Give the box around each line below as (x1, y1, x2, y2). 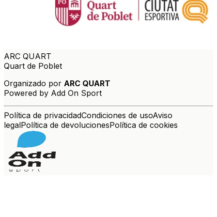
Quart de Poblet (4, 61, 62, 71)
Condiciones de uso (81, 110, 153, 121)
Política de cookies (109, 120, 178, 130)
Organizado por (4, 78, 62, 89)
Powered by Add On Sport (4, 88, 102, 98)
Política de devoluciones (21, 120, 109, 130)
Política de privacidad (4, 110, 81, 121)
